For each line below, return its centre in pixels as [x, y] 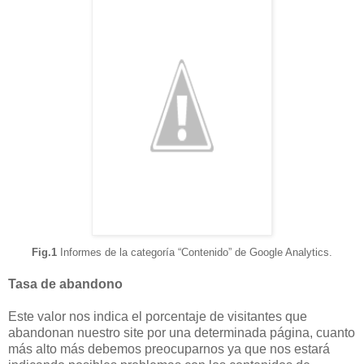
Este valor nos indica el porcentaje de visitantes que [158, 316]
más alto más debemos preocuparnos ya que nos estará [169, 349]
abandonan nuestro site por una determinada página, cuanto [182, 332]
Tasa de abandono [65, 284]
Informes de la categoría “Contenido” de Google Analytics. [195, 252]
